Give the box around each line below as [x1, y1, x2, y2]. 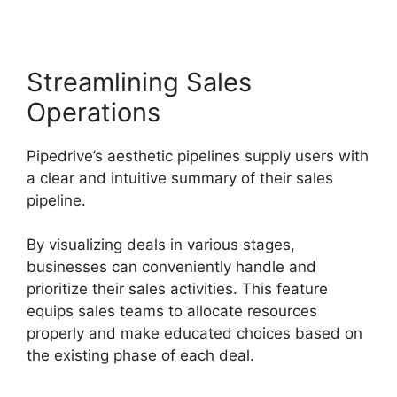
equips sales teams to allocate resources [27, 302, 317, 321]
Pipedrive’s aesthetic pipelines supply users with [27, 146, 369, 165]
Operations [27, 96, 160, 128]
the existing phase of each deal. [27, 346, 254, 365]
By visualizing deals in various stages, [27, 236, 295, 254]
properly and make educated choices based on [27, 324, 362, 343]
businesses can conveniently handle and [27, 258, 316, 276]
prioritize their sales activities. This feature [27, 280, 328, 299]
